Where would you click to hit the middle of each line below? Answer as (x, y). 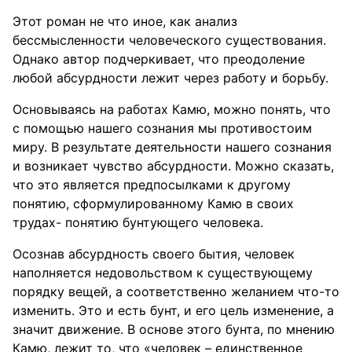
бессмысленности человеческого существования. (169, 40)
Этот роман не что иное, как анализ (125, 21)
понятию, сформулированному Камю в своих (153, 203)
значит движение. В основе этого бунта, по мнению (174, 329)
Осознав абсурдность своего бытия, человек (154, 254)
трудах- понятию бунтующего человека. (138, 222)
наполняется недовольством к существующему (163, 273)
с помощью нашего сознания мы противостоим (162, 128)
